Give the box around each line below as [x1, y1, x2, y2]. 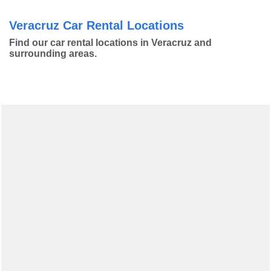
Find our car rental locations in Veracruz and [9, 37, 212, 48]
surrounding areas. [9, 48, 97, 59]
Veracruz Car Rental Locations [9, 18, 184, 32]
